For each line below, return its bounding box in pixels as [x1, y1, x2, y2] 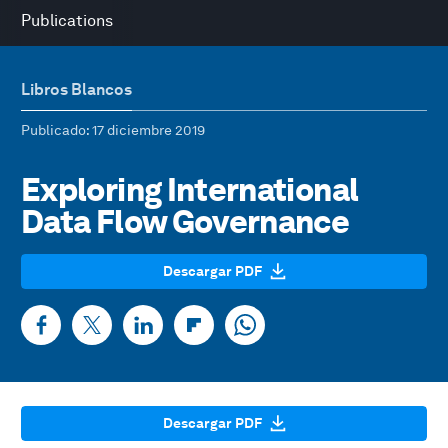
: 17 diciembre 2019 [86, 122, 205, 138]
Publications [21, 11, 113, 30]
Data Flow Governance [21, 202, 350, 241]
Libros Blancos [21, 80, 132, 99]
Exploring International [21, 170, 359, 209]
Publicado [21, 122, 86, 138]
